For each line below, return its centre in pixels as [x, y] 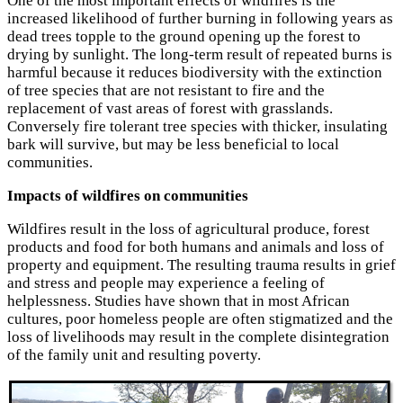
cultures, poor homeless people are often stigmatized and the [200, 318]
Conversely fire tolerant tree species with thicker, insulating [197, 126]
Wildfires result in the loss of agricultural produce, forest [188, 228]
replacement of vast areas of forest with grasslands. [170, 108]
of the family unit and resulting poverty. [134, 354]
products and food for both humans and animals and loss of [196, 246]
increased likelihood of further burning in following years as [200, 18]
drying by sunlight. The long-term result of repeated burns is [200, 54]
